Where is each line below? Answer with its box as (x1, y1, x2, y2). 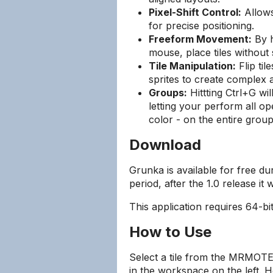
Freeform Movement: (149, 33, 252, 45)
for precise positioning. (149, 19, 254, 32)
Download (129, 136, 201, 154)
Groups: (149, 87, 187, 99)
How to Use (129, 223, 211, 241)
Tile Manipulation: (149, 60, 236, 72)
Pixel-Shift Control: (149, 6, 241, 18)
